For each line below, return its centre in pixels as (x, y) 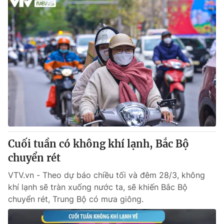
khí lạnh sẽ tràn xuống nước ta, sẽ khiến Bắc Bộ (98, 187)
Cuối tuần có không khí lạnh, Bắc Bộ (98, 144)
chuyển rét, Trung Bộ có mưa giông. (76, 199)
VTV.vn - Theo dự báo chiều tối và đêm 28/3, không (106, 175)
